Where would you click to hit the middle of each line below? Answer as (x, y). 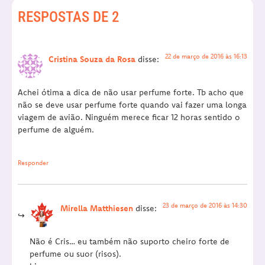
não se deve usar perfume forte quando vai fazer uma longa (132, 104)
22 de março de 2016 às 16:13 (206, 56)
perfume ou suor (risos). (75, 254)
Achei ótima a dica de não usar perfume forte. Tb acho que (131, 92)
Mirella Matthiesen (97, 208)
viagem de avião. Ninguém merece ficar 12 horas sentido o (129, 117)
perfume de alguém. (56, 129)
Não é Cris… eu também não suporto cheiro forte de (130, 242)
